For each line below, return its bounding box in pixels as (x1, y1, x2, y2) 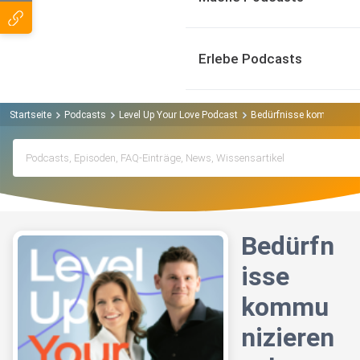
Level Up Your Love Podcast (119, 108, 238, 121)
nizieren (241, 322, 334, 354)
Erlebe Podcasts (198, 51, 302, 67)
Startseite (10, 108, 51, 121)
